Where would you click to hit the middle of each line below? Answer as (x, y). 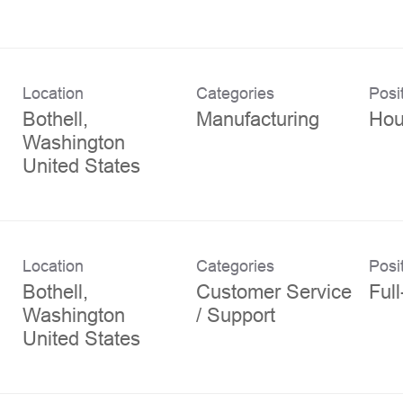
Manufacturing (257, 119)
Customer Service (273, 291)
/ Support (235, 315)
